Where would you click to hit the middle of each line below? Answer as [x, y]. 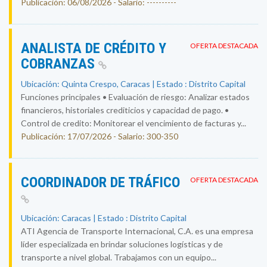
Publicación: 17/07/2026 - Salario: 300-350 [100, 136]
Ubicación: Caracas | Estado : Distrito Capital [104, 218]
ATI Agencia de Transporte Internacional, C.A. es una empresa [137, 231]
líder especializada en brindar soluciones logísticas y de [122, 244]
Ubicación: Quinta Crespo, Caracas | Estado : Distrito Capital [133, 84]
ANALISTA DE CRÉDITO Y [94, 48]
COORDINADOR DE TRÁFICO [100, 182]
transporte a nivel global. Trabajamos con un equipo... [119, 257]
